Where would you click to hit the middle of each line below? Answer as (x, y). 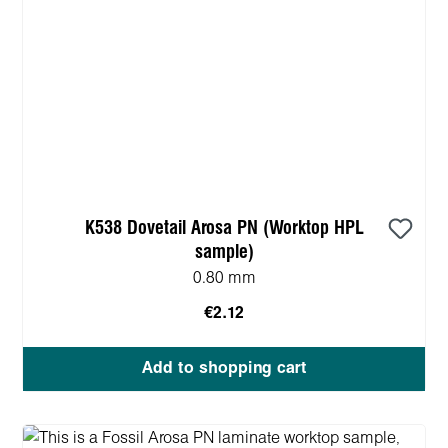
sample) (224, 252)
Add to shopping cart (224, 368)
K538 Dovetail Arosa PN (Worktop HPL (224, 228)
